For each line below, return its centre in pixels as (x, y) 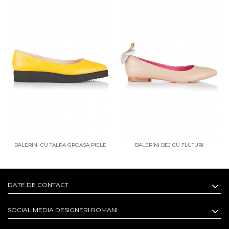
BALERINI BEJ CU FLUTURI (169, 145)
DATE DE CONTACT (38, 185)
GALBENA (60, 153)
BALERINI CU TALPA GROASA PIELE (60, 145)
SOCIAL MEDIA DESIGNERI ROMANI (63, 210)
